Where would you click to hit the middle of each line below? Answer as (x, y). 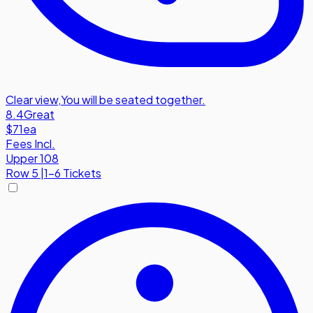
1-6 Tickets (73, 173)
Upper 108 (32, 158)
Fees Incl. (30, 144)
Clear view (32, 100)
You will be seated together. (133, 100)
